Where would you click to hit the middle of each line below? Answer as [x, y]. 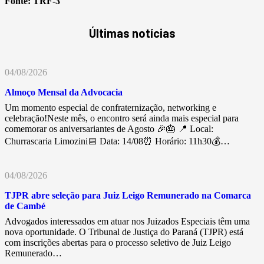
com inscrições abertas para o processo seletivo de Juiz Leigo [118, 243]
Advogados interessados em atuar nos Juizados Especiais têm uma [127, 222]
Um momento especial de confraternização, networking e [110, 108]
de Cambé [25, 206]
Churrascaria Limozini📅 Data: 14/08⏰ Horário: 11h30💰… [117, 141]
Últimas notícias [132, 33]
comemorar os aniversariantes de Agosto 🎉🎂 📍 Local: [109, 129]
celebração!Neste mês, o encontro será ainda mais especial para [122, 118]
